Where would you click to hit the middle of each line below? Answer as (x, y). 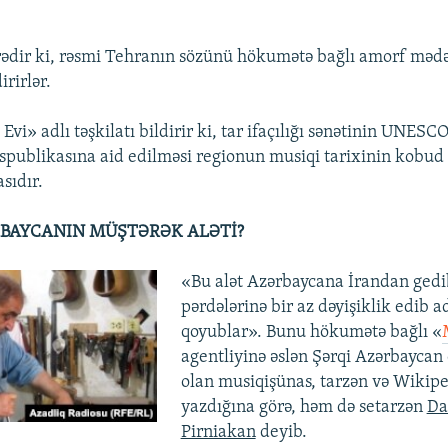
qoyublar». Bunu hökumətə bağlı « (311, 332)
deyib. (281, 432)
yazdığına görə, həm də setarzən (303, 407)
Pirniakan (218, 432)
